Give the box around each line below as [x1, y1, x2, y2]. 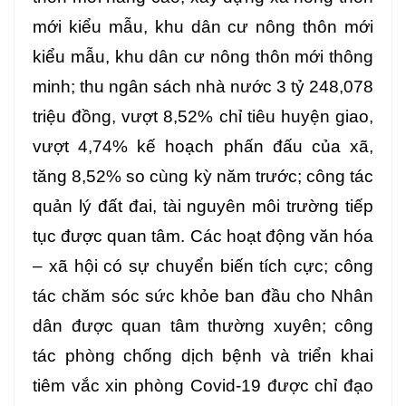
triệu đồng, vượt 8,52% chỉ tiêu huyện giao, [33, 106, 373, 126]
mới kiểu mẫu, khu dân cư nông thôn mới [33, 16, 373, 36]
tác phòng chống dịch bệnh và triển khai [33, 345, 373, 365]
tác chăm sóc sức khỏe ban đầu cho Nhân [33, 285, 373, 305]
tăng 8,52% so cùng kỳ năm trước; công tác [33, 166, 373, 186]
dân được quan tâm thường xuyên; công [33, 315, 373, 335]
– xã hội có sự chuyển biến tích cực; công [33, 256, 373, 275]
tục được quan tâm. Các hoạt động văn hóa [33, 226, 373, 246]
